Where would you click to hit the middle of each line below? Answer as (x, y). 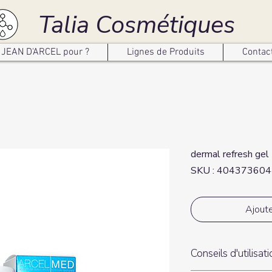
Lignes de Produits (165, 52)
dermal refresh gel (230, 154)
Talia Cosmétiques (137, 25)
